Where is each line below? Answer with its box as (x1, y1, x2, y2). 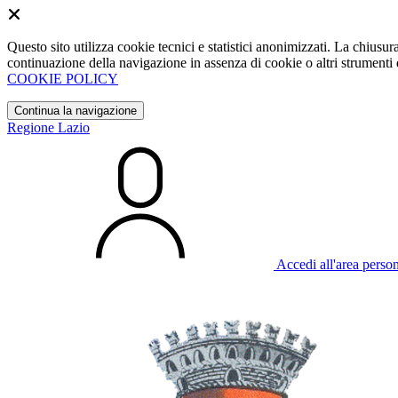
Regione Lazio (7, 120, 90, 135)
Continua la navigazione (14, 104, 137, 117)
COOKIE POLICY (7, 71, 118, 86)
